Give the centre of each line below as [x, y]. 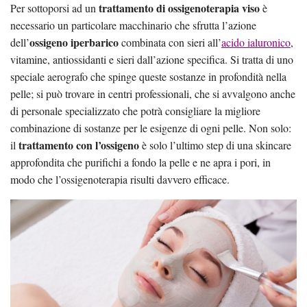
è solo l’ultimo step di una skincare [215, 145]
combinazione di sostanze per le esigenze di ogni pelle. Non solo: [151, 127]
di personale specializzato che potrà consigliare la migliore [135, 110]
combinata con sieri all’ [170, 42]
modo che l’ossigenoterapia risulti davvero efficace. [120, 179]
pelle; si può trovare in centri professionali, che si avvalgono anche [153, 93]
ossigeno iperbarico [74, 42]
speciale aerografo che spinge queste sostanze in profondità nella [148, 76]
